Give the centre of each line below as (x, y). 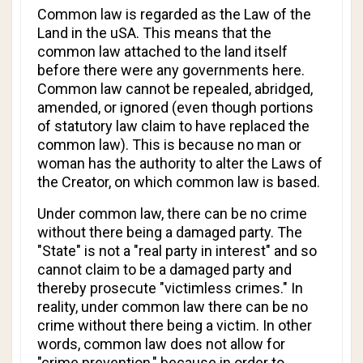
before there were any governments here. (171, 70)
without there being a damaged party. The (170, 232)
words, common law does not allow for (161, 344)
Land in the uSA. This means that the (154, 33)
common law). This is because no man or (169, 145)
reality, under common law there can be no (173, 307)
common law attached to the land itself (162, 51)
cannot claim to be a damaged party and (164, 269)
